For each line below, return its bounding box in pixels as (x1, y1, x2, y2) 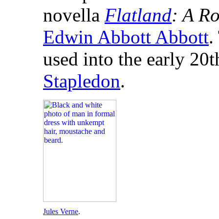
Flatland (105, 4, 172, 26)
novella (43, 4, 105, 26)
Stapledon (43, 70, 120, 92)
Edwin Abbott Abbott (43, 26, 209, 48)
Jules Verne (43, 207, 78, 216)
